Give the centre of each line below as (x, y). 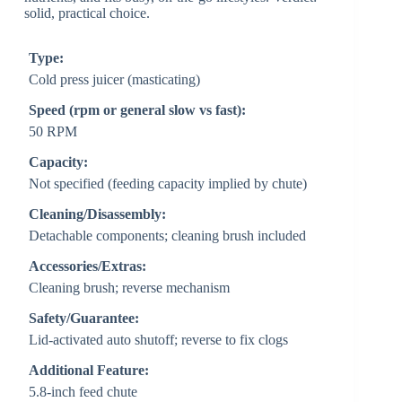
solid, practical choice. (87, 13)
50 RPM (53, 132)
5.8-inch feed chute (83, 392)
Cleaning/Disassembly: (98, 214)
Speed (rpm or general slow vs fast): (138, 110)
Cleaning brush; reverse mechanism (130, 288)
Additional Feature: (89, 371)
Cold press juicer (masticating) (115, 80)
